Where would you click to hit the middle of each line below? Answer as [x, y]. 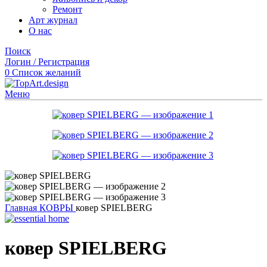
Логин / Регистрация [47, 62]
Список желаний [46, 73]
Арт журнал [53, 20]
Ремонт [67, 10]
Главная [22, 208]
